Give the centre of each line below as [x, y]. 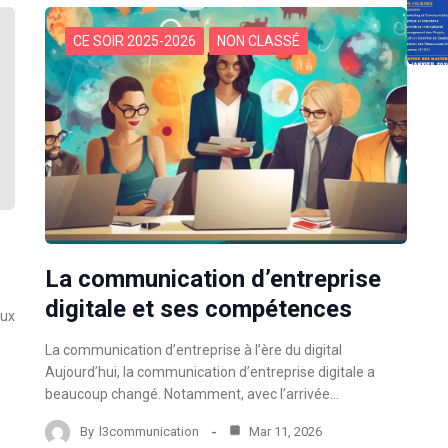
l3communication [149, 432]
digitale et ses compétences [199, 308]
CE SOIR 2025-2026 [135, 40]
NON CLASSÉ [259, 40]
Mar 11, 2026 [284, 432]
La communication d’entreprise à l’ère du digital [194, 349]
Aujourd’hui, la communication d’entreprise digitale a [210, 371]
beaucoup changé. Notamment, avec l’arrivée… [192, 393]
